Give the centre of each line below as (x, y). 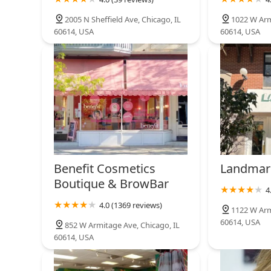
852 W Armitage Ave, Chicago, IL (122, 225)
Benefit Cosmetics (105, 169)
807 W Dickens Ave (138, 32)
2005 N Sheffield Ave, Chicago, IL (123, 20)
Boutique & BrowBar (111, 184)
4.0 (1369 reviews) (131, 205)
